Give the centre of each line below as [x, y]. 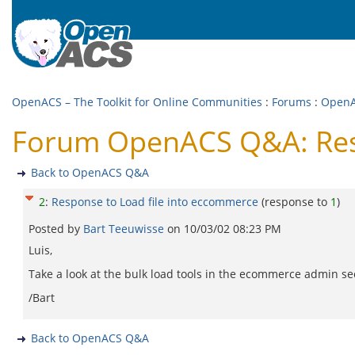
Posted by [56, 229]
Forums [292, 102]
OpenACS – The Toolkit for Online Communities [137, 102]
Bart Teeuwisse [125, 229]
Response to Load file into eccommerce [157, 202]
